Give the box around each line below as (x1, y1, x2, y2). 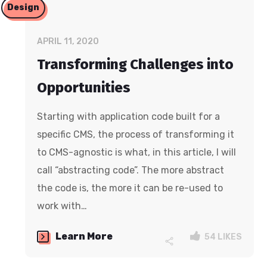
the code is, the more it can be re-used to (37, 182, 223, 194)
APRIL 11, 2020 (37, 36, 100, 47)
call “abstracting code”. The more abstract (37, 164, 225, 176)
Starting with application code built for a (37, 111, 221, 123)
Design (7, 2, 40, 13)
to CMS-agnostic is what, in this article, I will (37, 147, 237, 159)
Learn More (55, 231, 113, 243)
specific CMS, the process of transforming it (37, 129, 235, 141)
